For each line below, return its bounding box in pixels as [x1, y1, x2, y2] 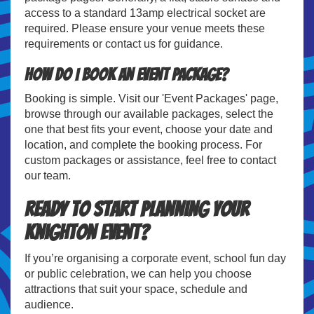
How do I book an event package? [25, 65, 228, 83]
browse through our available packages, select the [25, 107, 273, 120]
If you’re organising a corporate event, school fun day [25, 252, 286, 264]
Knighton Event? [25, 221, 149, 243]
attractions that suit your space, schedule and [25, 282, 247, 295]
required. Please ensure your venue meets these [25, 22, 265, 34]
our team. [25, 169, 71, 182]
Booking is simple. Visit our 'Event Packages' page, [25, 92, 278, 104]
